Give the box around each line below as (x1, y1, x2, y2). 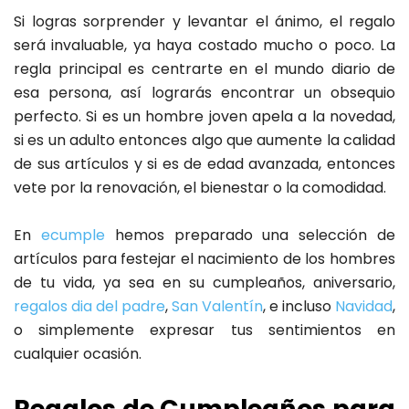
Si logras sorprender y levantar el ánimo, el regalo (14, 11, 395, 33)
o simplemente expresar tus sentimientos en (14, 320, 395, 341)
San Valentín (172, 296, 263, 318)
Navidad (335, 296, 393, 318)
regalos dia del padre (14, 296, 165, 318)
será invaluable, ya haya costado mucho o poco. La (14, 35, 395, 57)
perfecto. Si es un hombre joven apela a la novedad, (14, 106, 395, 128)
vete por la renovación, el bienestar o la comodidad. (14, 177, 386, 199)
